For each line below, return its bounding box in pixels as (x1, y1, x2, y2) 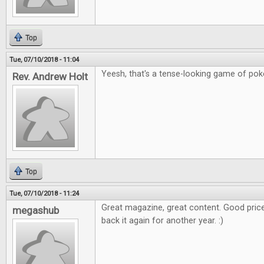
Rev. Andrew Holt (12, 71, 88, 82)
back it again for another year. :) (101, 216, 223, 226)
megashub (12, 204, 59, 216)
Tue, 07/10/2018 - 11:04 (9, 55, 79, 64)
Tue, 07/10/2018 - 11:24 (9, 189, 79, 197)
